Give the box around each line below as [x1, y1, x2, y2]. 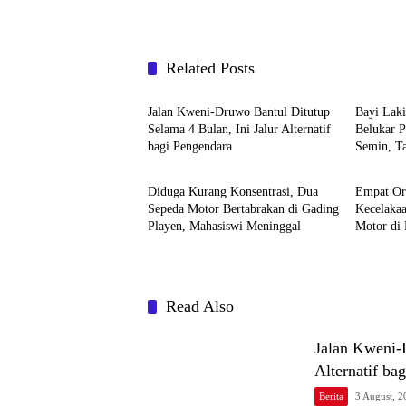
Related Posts [166, 58, 255, 77]
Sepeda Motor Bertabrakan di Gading [148, 201, 339, 216]
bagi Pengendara [148, 139, 232, 153]
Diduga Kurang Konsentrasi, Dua [148, 184, 318, 198]
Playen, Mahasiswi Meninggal [148, 218, 301, 233]
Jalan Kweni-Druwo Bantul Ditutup [148, 104, 330, 119]
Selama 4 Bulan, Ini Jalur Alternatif [148, 121, 331, 136]
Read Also [166, 296, 234, 315]
